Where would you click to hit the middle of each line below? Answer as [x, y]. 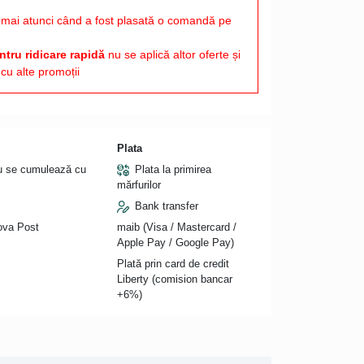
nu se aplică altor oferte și [172, 54]
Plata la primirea [173, 169]
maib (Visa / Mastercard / [176, 227]
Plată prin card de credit [173, 263]
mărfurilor [139, 184]
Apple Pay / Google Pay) [175, 242]
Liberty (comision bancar [174, 279]
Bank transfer [166, 206]
